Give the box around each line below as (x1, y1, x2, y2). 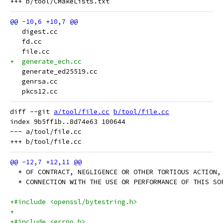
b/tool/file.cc (113, 108, 169, 116)
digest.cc (10, 27, 58, 36)
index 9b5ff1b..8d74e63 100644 (10, 117, 125, 126)
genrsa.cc (10, 77, 58, 86)
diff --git (10, 108, 54, 116)
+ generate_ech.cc (10, 57, 82, 66)
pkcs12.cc (10, 87, 58, 96)
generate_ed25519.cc (10, 67, 98, 76)
